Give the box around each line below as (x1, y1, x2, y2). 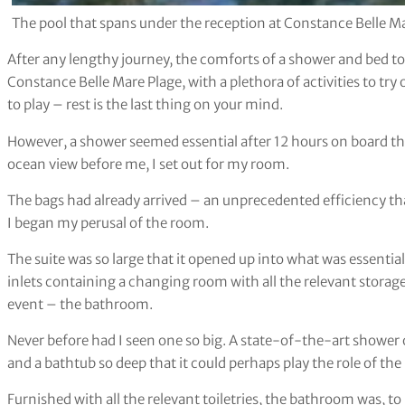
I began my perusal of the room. (7, 213, 209, 231)
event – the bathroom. (7, 295, 153, 313)
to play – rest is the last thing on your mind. (7, 96, 283, 114)
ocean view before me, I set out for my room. (7, 155, 289, 173)
